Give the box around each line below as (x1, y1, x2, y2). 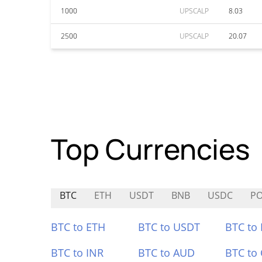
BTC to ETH (51, 220, 105, 234)
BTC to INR (51, 246, 104, 260)
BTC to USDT (137, 220, 200, 234)
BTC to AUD (137, 246, 195, 260)
